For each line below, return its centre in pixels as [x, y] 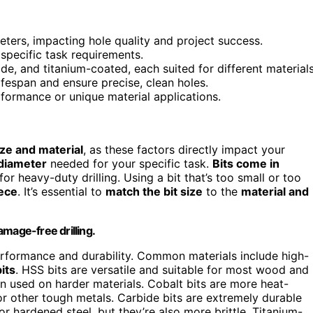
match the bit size [154, 191]
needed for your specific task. [130, 163]
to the [222, 191]
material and [275, 191]
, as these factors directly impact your [184, 149]
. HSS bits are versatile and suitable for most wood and [162, 269]
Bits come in [246, 163]
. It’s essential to [61, 191]
